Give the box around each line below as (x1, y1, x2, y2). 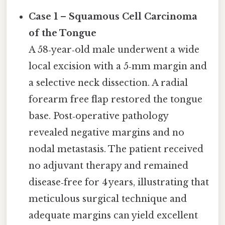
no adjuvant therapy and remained (29, 160, 189, 172)
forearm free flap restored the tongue (29, 94, 203, 105)
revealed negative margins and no (29, 127, 185, 139)
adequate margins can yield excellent (29, 210, 198, 221)
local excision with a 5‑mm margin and (29, 61, 207, 72)
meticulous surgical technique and (29, 193, 187, 205)
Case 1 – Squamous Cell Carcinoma (29, 11, 198, 23)
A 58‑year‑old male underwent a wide (29, 44, 200, 56)
